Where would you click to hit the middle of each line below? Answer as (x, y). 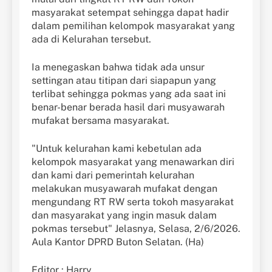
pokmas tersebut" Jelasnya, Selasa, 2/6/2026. (136, 229)
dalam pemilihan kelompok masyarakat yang (133, 26)
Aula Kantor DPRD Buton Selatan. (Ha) (118, 242)
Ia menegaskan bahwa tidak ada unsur (118, 67)
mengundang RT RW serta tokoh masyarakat (133, 202)
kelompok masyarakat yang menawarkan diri (133, 162)
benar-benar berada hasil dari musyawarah (128, 107)
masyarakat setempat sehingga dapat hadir (130, 13)
